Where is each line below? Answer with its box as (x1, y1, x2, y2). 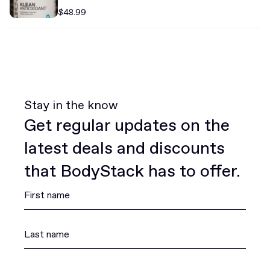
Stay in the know (24, 96, 118, 113)
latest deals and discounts (24, 136, 225, 160)
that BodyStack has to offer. (24, 159, 240, 183)
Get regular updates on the (24, 113, 230, 137)
